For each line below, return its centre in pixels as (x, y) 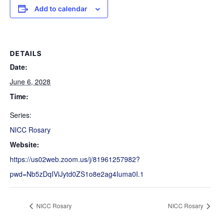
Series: (21, 115)
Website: (25, 144)
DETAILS (26, 53)
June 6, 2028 (30, 82)
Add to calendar (61, 9)
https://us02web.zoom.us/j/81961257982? (75, 159)
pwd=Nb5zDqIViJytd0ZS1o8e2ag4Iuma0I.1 (77, 174)
